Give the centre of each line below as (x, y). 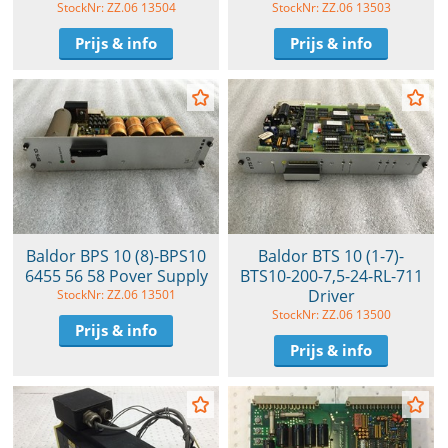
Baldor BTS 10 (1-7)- (331, 255)
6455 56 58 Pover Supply (116, 275)
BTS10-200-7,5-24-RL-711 (331, 275)
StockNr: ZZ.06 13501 (116, 294)
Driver (331, 295)
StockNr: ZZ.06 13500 (331, 314)
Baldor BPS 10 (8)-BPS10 (116, 255)
